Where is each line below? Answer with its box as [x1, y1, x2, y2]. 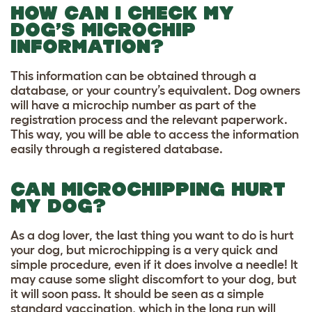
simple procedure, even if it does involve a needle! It [10, 257, 298, 272]
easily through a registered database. [10, 141, 223, 156]
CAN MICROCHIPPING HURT [10, 178, 286, 200]
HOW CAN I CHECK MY [10, 1, 234, 24]
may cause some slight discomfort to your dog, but [10, 272, 297, 286]
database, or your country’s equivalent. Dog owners [10, 83, 300, 97]
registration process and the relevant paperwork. [10, 112, 288, 127]
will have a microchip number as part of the [10, 97, 256, 112]
